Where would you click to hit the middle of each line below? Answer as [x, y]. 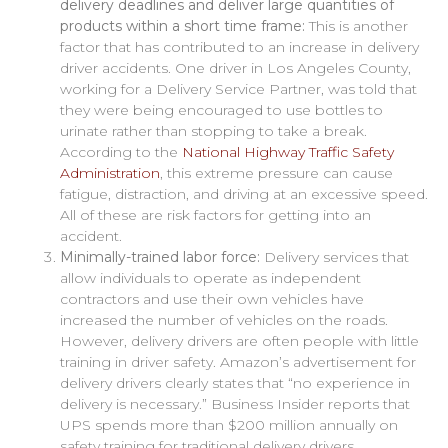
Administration [110, 172]
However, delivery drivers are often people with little [239, 340]
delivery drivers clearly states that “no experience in [235, 382]
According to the [121, 151]
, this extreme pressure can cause [276, 172]
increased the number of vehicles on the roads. [224, 319]
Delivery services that [334, 256]
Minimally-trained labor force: [160, 256]
